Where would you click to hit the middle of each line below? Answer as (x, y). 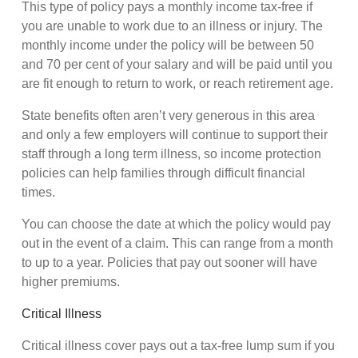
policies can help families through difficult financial (164, 173)
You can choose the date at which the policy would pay (177, 225)
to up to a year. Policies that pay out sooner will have (170, 263)
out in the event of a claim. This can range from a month (178, 244)
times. (39, 193)
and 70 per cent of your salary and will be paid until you (177, 65)
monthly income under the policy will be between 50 (168, 46)
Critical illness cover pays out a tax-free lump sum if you (179, 346)
